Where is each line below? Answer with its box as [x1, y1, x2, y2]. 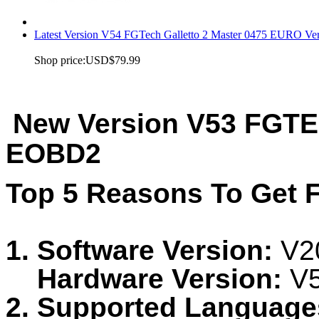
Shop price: [34, 53, 85, 66]
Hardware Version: [6, 263, 282, 295]
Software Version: [37, 235, 273, 266]
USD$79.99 [85, 53, 140, 66]
